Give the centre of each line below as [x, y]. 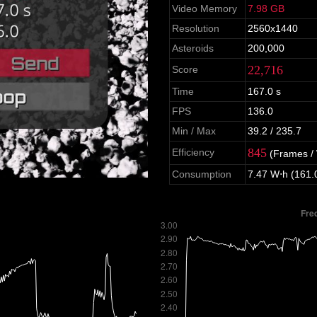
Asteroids [193, 48]
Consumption [202, 174]
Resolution [196, 28]
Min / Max [194, 131]
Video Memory [205, 8]
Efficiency [194, 152]
